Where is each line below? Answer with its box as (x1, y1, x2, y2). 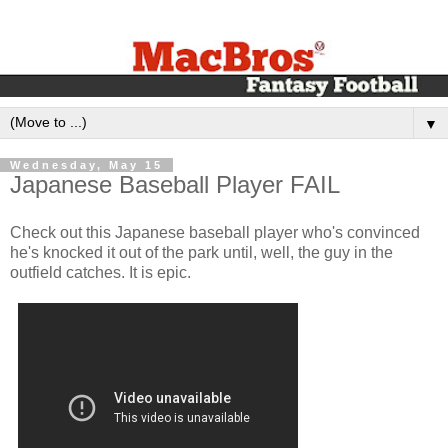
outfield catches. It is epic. (10, 263, 191, 281)
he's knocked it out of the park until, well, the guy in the (10, 243, 393, 261)
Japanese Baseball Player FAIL (10, 171, 340, 199)
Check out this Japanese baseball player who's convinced (10, 223, 420, 241)
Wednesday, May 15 (10, 159, 163, 172)
